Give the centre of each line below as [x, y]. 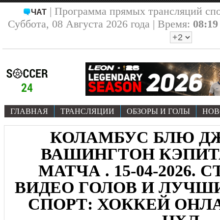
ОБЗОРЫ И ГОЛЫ [158, 111]
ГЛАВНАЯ [29, 111]
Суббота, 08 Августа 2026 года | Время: [100, 24]
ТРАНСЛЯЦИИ [87, 111]
